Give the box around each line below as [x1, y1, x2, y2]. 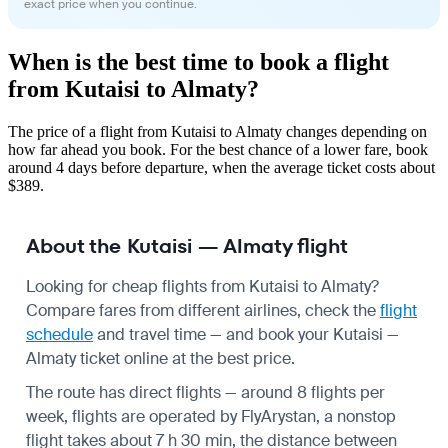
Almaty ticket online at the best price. [26, 347, 295, 369]
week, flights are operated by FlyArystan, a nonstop [26, 405, 396, 427]
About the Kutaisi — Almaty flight [26, 231, 348, 260]
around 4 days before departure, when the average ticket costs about [8, 158, 435, 176]
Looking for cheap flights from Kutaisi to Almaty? [26, 275, 379, 297]
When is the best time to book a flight [8, 48, 389, 75]
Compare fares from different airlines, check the [26, 299, 380, 321]
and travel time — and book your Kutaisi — [93, 323, 399, 345]
